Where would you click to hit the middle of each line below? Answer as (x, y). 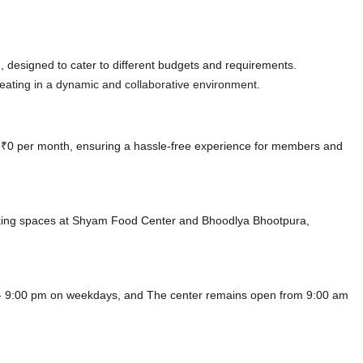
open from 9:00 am (299, 295)
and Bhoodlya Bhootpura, (244, 221)
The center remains (199, 295)
